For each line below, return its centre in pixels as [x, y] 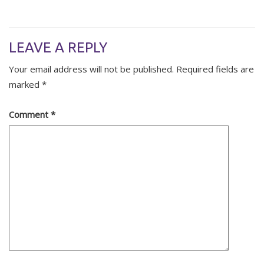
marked [25, 85]
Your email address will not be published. [91, 69]
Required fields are [215, 69]
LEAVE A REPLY [58, 48]
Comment [30, 115]
